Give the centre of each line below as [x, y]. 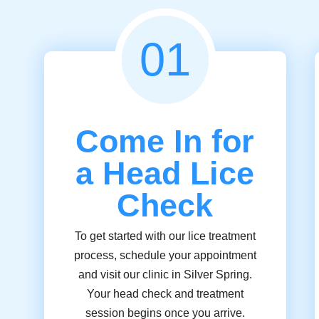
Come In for [165, 141]
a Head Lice [165, 173]
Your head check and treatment [165, 294]
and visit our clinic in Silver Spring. [165, 274]
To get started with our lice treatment [165, 236]
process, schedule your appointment [165, 255]
